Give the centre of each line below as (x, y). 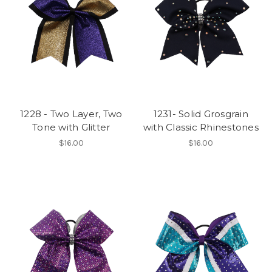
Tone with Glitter (71, 127)
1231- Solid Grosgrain (201, 114)
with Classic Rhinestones (201, 127)
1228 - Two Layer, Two (71, 114)
